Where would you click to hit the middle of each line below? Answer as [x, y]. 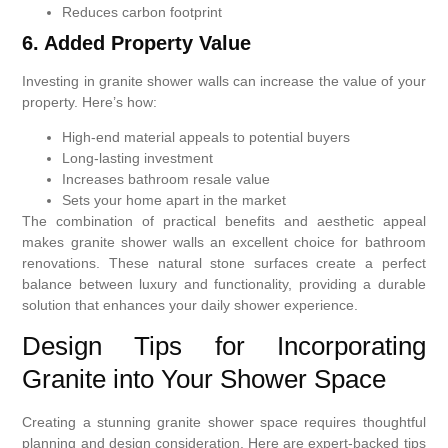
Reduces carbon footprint [142, 11]
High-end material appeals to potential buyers [206, 136]
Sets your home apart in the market [174, 199]
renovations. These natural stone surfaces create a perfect [224, 262]
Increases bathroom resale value [166, 178]
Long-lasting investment [138, 157]
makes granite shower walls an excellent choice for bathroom [224, 241]
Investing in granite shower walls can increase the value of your [224, 80]
